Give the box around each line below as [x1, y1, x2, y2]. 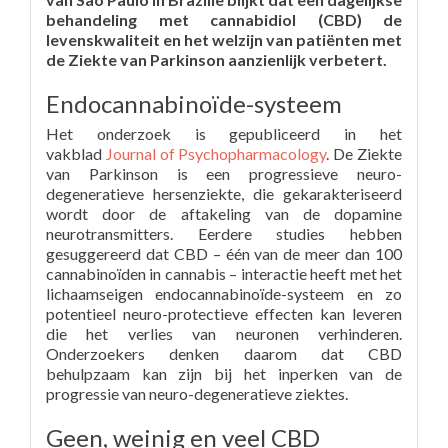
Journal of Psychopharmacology [105, 144, 327, 163]
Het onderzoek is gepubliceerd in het [46, 124, 402, 143]
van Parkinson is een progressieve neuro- [46, 164, 402, 183]
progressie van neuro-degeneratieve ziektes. [46, 384, 348, 403]
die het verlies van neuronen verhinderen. [46, 324, 402, 343]
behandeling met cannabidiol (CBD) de [46, 10, 402, 29]
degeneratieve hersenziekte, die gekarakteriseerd [46, 184, 402, 203]
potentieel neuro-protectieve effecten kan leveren [46, 304, 402, 323]
